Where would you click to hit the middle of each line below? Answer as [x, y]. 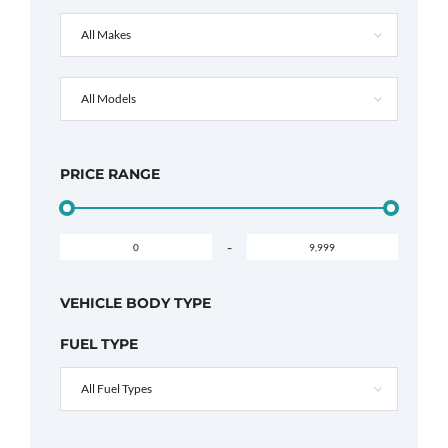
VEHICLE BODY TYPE [135, 303]
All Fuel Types [116, 388]
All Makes [106, 34]
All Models [108, 98]
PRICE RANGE [110, 174]
